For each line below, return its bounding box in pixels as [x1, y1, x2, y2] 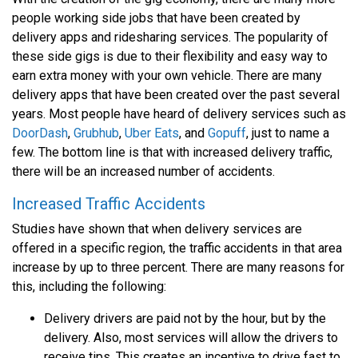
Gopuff [208, 125, 246, 141]
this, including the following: [12, 278, 166, 294]
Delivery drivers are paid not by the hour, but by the [44, 310, 326, 326]
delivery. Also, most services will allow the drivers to [44, 329, 338, 345]
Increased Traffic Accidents [12, 193, 205, 213]
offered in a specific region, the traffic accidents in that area [12, 240, 342, 256]
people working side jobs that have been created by [12, 10, 300, 26]
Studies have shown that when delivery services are [12, 221, 302, 237]
